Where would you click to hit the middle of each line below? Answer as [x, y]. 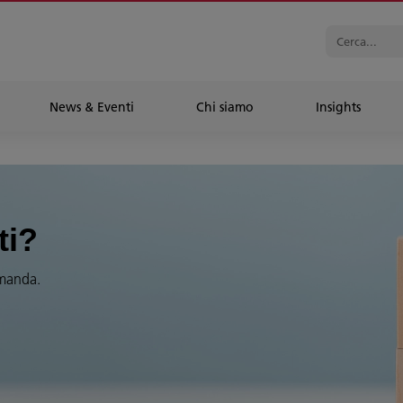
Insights [338, 107]
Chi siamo [225, 107]
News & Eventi [92, 107]
